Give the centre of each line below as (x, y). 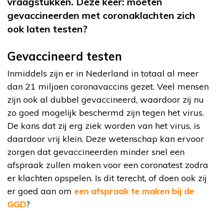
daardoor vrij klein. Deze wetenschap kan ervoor (106, 139)
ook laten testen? (47, 29)
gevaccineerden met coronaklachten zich (101, 15)
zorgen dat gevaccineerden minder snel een (96, 152)
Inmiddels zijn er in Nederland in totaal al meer (103, 73)
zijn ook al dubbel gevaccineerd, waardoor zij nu (106, 99)
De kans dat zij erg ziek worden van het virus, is (104, 125)
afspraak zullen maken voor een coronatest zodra (108, 165)
